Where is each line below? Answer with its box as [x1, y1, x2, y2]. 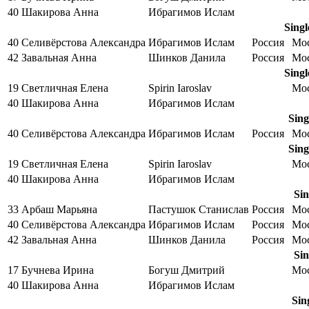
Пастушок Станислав [148, 203, 249, 215]
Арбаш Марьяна [21, 203, 97, 215]
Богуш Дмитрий [148, 263, 225, 276]
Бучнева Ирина [21, 263, 94, 276]
